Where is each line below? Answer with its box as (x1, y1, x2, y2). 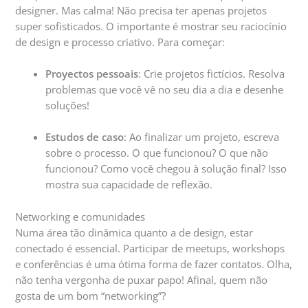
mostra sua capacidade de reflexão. (45, 177, 213, 192)
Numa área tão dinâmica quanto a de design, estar (15, 225, 254, 239)
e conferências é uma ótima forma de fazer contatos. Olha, (15, 256, 293, 271)
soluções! (45, 98, 90, 113)
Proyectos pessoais (45, 67, 139, 81)
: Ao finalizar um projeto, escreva (124, 130, 280, 144)
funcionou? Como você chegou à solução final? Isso (45, 162, 287, 176)
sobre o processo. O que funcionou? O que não (45, 146, 269, 160)
